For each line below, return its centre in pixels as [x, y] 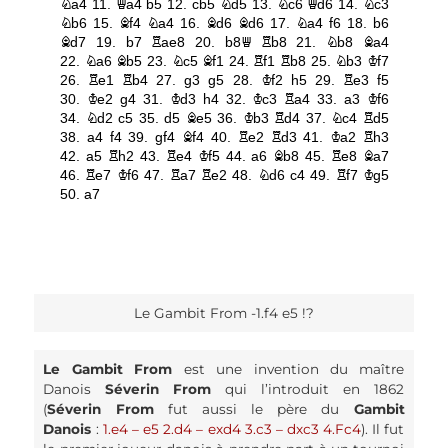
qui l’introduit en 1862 [308, 388]
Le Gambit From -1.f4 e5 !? [223, 312]
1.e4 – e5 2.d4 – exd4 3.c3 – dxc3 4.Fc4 [232, 428]
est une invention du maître [288, 368]
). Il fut [383, 428]
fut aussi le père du [253, 408]
